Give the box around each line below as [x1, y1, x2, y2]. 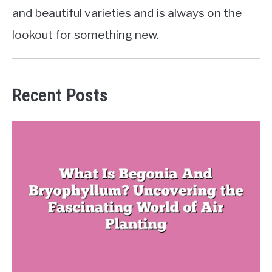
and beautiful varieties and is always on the [12, 5, 242, 21]
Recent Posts [12, 86, 108, 106]
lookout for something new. [12, 27, 159, 42]
